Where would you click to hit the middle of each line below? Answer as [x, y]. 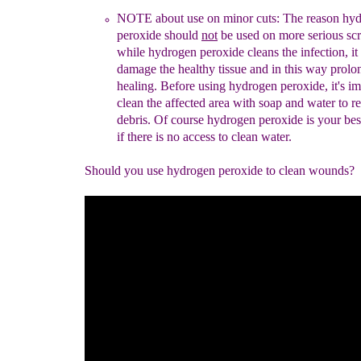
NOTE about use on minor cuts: [198, 18]
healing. [139, 86]
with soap [256, 103]
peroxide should [159, 35]
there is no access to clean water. [210, 137]
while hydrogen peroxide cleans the [209, 52]
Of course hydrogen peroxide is [236, 120]
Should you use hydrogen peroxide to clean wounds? [220, 170]
